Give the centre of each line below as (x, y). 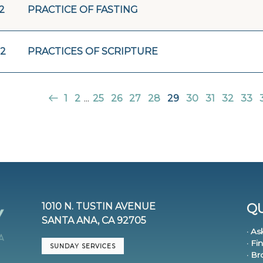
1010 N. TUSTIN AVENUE (99, 207)
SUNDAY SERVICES (83, 246)
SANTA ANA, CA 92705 (94, 221)
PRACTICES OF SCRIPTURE (93, 51)
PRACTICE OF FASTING (83, 9)
